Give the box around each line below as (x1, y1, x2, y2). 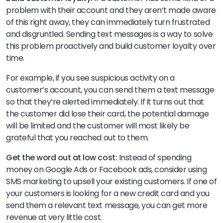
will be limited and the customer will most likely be (6, 120, 190, 132)
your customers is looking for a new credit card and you (6, 188, 210, 200)
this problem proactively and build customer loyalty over (6, 40, 216, 52)
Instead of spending (118, 152, 192, 164)
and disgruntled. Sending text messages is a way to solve (6, 28, 213, 40)
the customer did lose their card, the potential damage (6, 108, 209, 120)
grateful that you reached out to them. (6, 132, 151, 144)
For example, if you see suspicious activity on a (6, 72, 175, 84)
